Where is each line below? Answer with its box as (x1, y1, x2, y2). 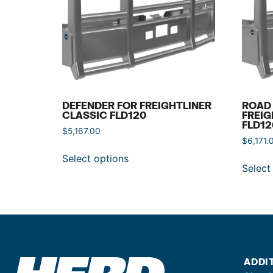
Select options (62, 152, 129, 165)
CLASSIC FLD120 (62, 109, 146, 121)
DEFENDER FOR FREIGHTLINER (62, 99, 211, 112)
